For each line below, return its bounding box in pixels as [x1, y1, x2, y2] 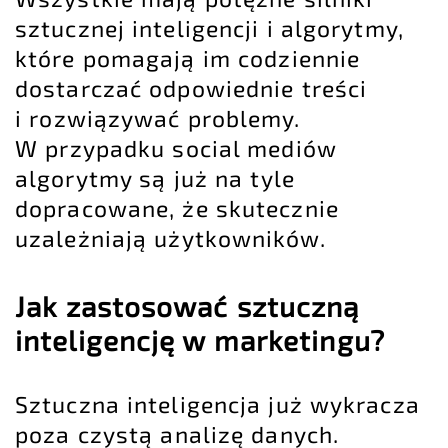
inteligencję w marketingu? [15, 323, 385, 358]
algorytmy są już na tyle [15, 164, 295, 193]
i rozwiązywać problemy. [15, 104, 301, 133]
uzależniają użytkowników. [15, 224, 326, 253]
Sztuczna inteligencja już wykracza [15, 389, 420, 418]
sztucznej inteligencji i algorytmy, [15, 14, 404, 43]
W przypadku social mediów [15, 134, 337, 163]
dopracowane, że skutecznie [15, 194, 339, 223]
